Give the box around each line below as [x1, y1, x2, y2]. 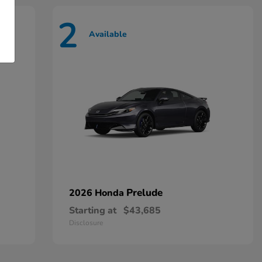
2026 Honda [68, 187, 126, 200]
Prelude [126, 186, 163, 200]
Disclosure [68, 218, 103, 228]
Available [88, 28, 127, 40]
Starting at [68, 204, 116, 218]
